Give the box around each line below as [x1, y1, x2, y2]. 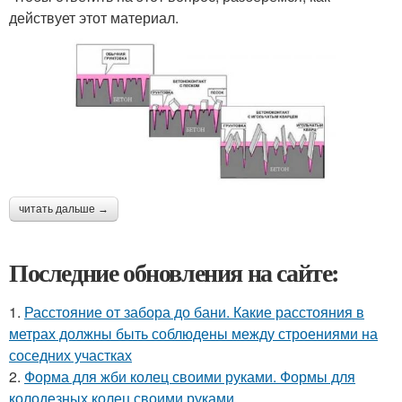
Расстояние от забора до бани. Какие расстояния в [24, 301, 364, 322]
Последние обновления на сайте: [9, 253, 339, 291]
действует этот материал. [9, 7, 179, 28]
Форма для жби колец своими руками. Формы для [24, 365, 355, 387]
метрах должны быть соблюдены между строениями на [9, 322, 378, 344]
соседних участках [9, 344, 132, 365]
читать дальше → [19, 202, 109, 215]
